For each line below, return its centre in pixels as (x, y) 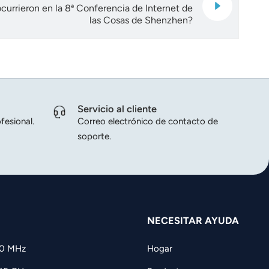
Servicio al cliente (117, 109)
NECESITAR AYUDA (193, 221)
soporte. (94, 137)
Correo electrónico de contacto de (147, 122)
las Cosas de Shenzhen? (141, 20)
